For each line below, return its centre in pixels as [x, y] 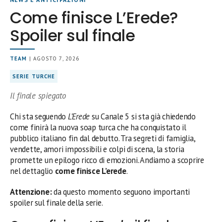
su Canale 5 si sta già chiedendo [143, 116]
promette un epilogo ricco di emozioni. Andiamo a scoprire [107, 160]
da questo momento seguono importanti [121, 192]
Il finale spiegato [38, 95]
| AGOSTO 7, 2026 [53, 58]
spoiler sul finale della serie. [56, 202]
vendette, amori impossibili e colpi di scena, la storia [97, 149]
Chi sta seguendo [39, 116]
